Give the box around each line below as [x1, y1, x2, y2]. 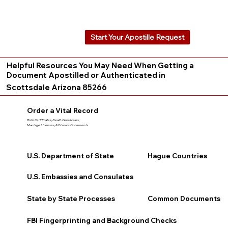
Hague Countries [148, 152, 208, 160]
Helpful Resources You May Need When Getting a [6, 60, 194, 70]
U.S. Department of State [26, 152, 114, 160]
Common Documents [148, 194, 221, 203]
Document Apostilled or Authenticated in [6, 70, 165, 80]
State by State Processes [26, 194, 115, 203]
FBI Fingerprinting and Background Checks [26, 216, 177, 224]
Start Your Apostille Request [90, 32, 184, 42]
